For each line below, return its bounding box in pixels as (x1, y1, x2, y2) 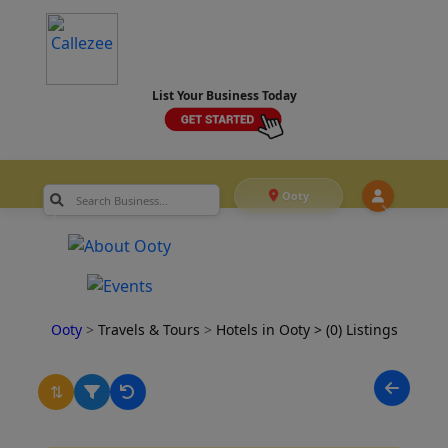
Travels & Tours (97, 320, 204, 340)
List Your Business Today (151, 87, 297, 104)
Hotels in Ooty (215, 320, 314, 340)
